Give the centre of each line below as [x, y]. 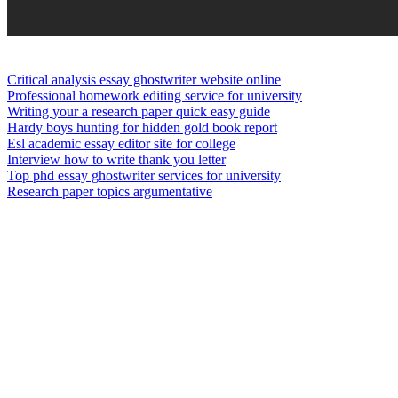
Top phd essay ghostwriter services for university [144, 175]
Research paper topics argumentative [110, 191]
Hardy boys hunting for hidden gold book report [142, 127]
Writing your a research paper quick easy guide [139, 111]
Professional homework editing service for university [155, 95]
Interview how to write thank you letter [116, 159]
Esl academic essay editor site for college [121, 143]
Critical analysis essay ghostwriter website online [144, 79]
